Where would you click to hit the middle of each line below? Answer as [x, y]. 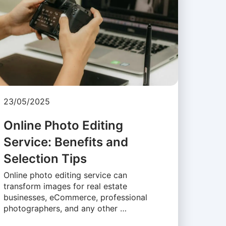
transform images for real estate [65, 186]
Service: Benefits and [66, 142]
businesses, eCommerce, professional [75, 197]
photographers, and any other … [65, 209]
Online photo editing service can [65, 175]
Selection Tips [45, 159]
